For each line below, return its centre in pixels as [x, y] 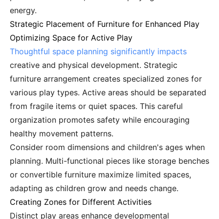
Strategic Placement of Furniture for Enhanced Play [105, 24]
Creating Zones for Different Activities [81, 202]
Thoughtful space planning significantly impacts [98, 52]
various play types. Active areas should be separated [108, 93]
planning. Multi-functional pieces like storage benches [109, 161]
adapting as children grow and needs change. [94, 188]
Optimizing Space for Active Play [71, 38]
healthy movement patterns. [62, 134]
